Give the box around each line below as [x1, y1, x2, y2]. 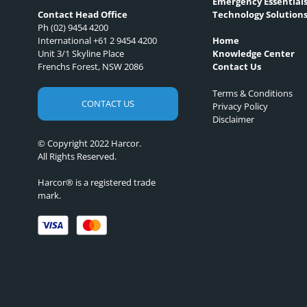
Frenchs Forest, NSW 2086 [38, 60, 143, 73]
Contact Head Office [38, 8, 127, 21]
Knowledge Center [212, 47, 295, 60]
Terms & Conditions [212, 86, 293, 99]
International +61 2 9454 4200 [38, 34, 157, 47]
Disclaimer [212, 112, 254, 125]
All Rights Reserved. [38, 149, 116, 162]
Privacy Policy [212, 99, 268, 112]
